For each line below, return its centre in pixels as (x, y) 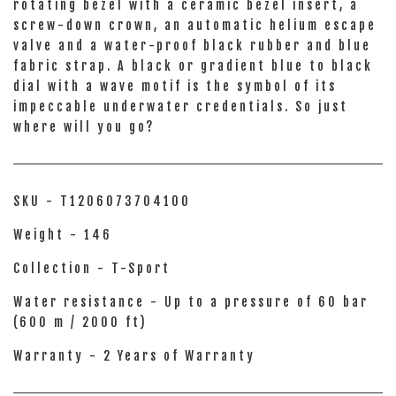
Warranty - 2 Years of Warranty (134, 356)
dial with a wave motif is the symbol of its (175, 86)
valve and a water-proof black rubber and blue (192, 46)
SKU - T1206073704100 (102, 201)
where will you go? (84, 127)
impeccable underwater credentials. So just (181, 107)
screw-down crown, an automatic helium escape (195, 25)
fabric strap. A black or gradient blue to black (193, 66)
